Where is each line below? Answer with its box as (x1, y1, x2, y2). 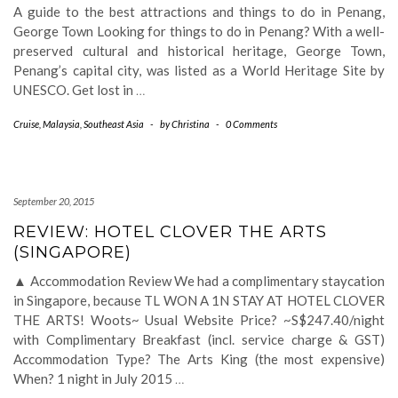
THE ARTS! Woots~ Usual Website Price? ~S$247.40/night (13, 312, 385, 328)
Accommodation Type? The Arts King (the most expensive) (13, 351, 385, 367)
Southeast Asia (84, 118, 144, 130)
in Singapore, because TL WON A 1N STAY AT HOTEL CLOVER (13, 292, 385, 308)
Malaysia (43, 118, 80, 130)
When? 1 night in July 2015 (13, 370, 175, 386)
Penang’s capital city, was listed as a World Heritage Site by (13, 62, 385, 78)
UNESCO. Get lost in (13, 82, 136, 98)
